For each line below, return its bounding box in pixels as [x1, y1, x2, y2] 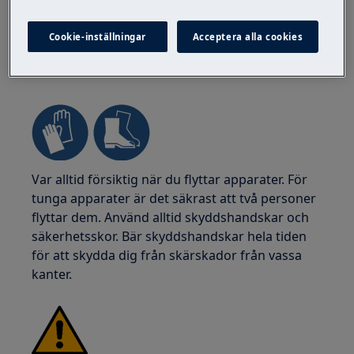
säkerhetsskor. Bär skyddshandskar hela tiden [32, 228, 307, 245]
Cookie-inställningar [48, 30, 146, 43]
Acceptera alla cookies [192, 30, 303, 43]
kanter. [32, 265, 73, 283]
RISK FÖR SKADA [95, 64, 197, 81]
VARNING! [32, 64, 96, 81]
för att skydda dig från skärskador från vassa [32, 247, 303, 264]
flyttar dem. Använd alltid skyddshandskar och [32, 209, 310, 226]
